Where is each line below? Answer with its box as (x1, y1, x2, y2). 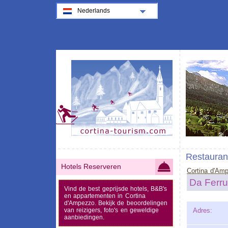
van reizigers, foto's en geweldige (64, 206, 159, 214)
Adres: (192, 206, 212, 214)
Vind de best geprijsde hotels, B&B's (64, 185, 167, 192)
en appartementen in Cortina (64, 192, 146, 199)
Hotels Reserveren (61, 163, 121, 171)
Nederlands (77, 7, 110, 14)
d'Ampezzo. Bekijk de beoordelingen (64, 199, 167, 207)
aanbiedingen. (64, 213, 104, 221)
